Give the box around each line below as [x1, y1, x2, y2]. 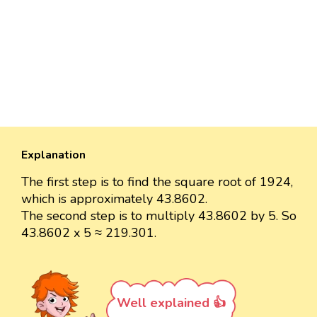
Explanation [21, 146, 86, 163]
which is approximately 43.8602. [21, 190, 207, 207]
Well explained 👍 [117, 294, 226, 311]
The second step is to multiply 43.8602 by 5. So [21, 207, 296, 224]
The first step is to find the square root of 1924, [21, 173, 293, 190]
